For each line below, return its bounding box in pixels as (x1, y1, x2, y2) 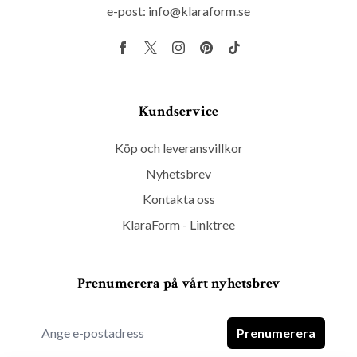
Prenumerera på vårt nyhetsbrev (76, 273, 280, 292)
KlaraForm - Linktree (122, 216, 235, 232)
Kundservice (139, 101, 218, 120)
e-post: (107, 2, 148, 18)
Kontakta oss (142, 190, 215, 206)
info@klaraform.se (148, 2, 250, 18)
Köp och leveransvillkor (114, 139, 243, 155)
